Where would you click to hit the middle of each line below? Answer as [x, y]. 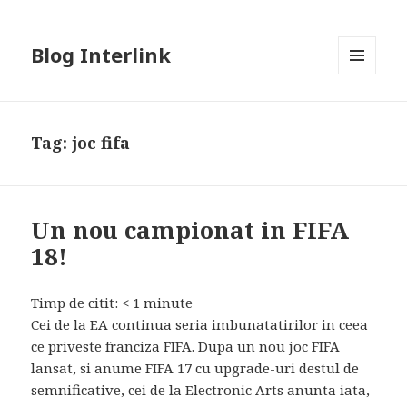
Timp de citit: [77, 303]
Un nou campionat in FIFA [190, 230]
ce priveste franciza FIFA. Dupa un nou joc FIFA [186, 347]
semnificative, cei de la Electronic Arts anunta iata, [201, 390]
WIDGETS [365, 113]
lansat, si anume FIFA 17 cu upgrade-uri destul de [195, 368]
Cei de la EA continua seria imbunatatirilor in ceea [200, 325]
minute [169, 303]
